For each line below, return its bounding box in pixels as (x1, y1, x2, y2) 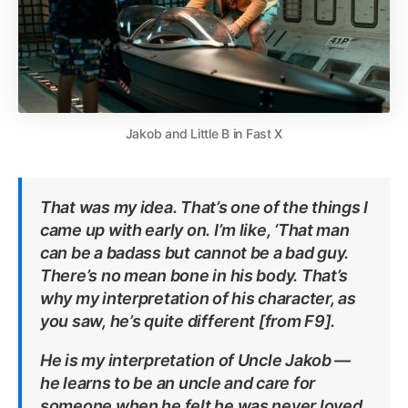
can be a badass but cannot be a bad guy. (40, 243, 350, 263)
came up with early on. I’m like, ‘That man (40, 220, 350, 240)
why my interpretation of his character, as (40, 289, 356, 309)
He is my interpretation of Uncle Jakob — (40, 351, 352, 371)
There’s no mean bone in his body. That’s (40, 266, 349, 286)
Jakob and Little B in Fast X (125, 126, 283, 142)
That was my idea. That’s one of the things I (40, 198, 369, 218)
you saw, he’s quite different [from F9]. (40, 311, 339, 331)
